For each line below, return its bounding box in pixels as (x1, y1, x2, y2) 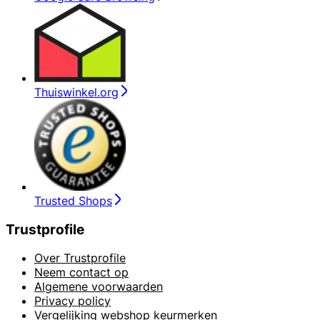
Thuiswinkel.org (34, 84, 119, 99)
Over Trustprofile (34, 251, 126, 266)
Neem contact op (34, 265, 129, 280)
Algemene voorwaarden (34, 279, 163, 294)
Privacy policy (34, 294, 111, 309)
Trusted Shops (34, 193, 112, 208)
